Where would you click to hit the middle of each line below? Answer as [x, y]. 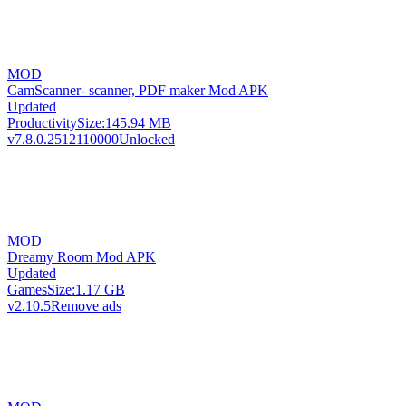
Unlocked [147, 139]
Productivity [42, 122]
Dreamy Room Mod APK [82, 256]
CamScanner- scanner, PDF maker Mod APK [138, 90]
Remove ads [86, 305]
